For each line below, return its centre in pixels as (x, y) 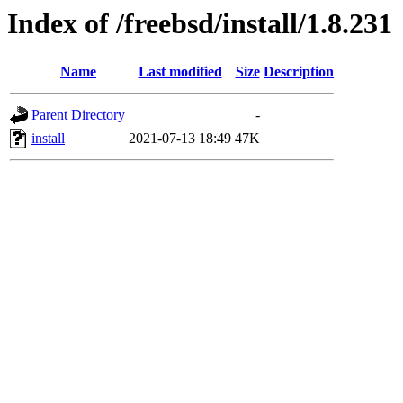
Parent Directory (78, 115)
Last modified (180, 72)
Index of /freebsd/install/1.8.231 (200, 23)
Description (299, 72)
